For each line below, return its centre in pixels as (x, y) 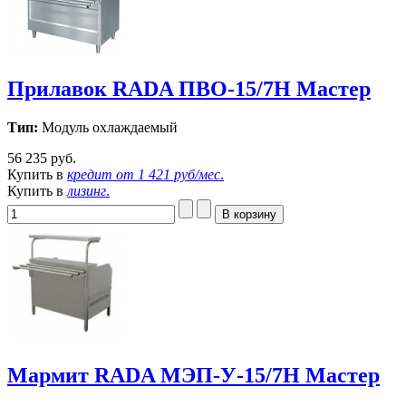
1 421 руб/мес (179, 175)
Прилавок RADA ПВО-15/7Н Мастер (189, 89)
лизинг (87, 191)
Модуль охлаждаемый (108, 128)
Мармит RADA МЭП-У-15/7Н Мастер (193, 376)
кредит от (102, 175)
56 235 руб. (42, 159)
